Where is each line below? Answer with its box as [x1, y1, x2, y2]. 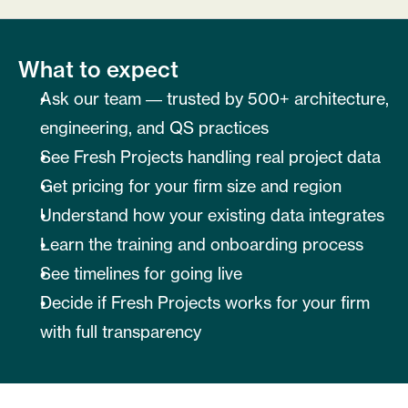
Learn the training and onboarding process [40, 237, 363, 253]
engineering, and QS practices [40, 120, 269, 137]
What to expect [18, 59, 178, 81]
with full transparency [40, 324, 201, 341]
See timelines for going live [40, 266, 242, 282]
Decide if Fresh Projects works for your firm [40, 295, 370, 311]
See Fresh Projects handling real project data [40, 149, 381, 166]
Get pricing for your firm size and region [40, 178, 342, 195]
